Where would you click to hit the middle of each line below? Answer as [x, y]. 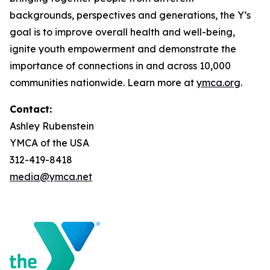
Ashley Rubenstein [52, 126]
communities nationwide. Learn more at [103, 83]
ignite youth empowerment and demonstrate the [123, 49]
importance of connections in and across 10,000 [120, 66]
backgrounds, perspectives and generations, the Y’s [130, 15]
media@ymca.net [51, 177]
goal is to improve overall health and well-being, [122, 32]
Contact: [31, 109]
